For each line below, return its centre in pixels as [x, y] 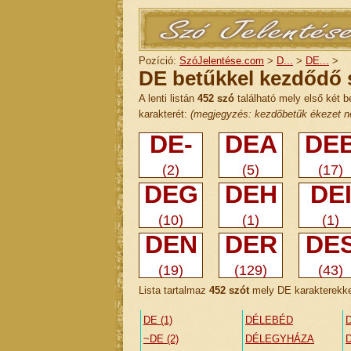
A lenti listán [168, 98]
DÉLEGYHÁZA [280, 339]
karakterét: [165, 114]
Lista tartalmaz [174, 290]
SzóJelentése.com [222, 61]
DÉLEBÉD [269, 320]
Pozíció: [159, 61]
